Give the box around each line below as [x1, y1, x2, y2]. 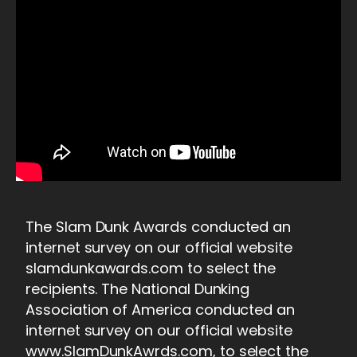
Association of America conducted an [25, 299, 296, 320]
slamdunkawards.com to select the [25, 257, 277, 278]
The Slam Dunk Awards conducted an [25, 216, 292, 237]
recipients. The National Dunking [25, 278, 250, 299]
